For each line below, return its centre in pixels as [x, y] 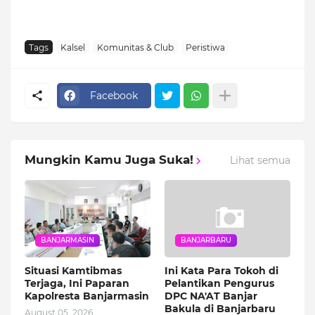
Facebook [114, 95]
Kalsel [73, 47]
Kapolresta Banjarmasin [87, 296]
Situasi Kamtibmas [73, 271]
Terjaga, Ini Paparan [77, 284]
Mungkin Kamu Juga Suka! [109, 160]
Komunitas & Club [135, 47]
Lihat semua [260, 160]
